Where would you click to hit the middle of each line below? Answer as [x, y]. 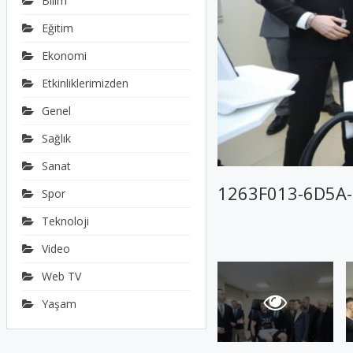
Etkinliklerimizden [85, 83]
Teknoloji [65, 221]
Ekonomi [64, 56]
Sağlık [56, 138]
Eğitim [57, 28]
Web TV [61, 276]
